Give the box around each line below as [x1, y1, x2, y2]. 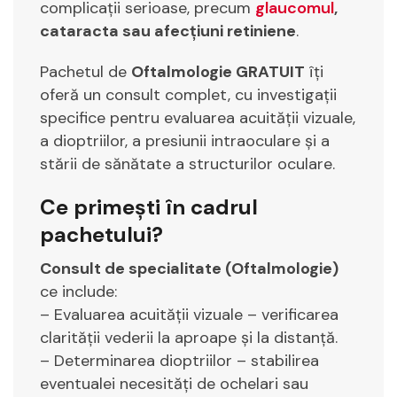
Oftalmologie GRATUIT [131, 60, 305, 82]
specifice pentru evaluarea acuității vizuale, [40, 106, 355, 128]
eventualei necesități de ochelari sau [40, 372, 308, 394]
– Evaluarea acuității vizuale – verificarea [40, 303, 339, 325]
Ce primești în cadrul [40, 192, 258, 221]
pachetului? [40, 220, 163, 248]
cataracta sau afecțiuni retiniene [40, 19, 296, 42]
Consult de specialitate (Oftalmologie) [40, 257, 339, 279]
